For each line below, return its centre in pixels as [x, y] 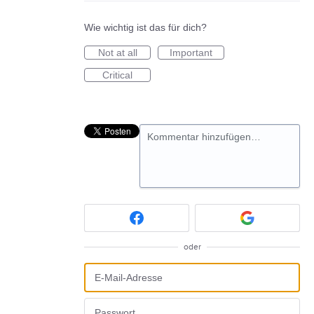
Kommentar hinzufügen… [204, 137]
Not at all [117, 53]
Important [191, 53]
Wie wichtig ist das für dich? [145, 27]
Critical [117, 75]
